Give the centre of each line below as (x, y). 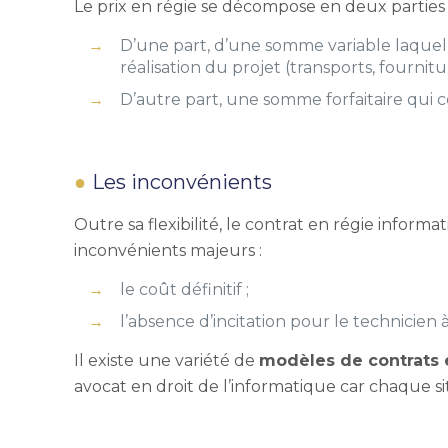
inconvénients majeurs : (168, 250)
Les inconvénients (182, 182)
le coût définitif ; (185, 289)
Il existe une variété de (167, 360)
